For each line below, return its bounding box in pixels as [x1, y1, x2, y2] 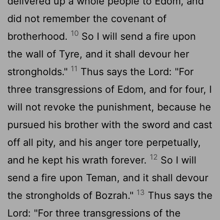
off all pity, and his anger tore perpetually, [7, 136, 201, 148]
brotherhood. [7, 30, 71, 42]
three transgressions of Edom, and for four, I [7, 83, 212, 95]
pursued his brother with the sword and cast [7, 118, 212, 131]
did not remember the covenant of [7, 12, 166, 25]
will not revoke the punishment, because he [7, 101, 211, 113]
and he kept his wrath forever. [7, 154, 150, 166]
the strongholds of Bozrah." [7, 189, 137, 201]
